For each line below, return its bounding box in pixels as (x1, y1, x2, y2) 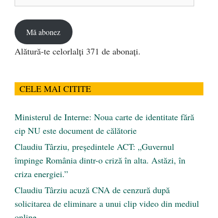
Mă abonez (26, 26, 61, 37)
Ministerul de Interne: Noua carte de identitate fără (15, 111, 194, 123)
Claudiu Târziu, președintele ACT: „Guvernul (15, 141, 174, 153)
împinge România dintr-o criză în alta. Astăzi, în (15, 154, 185, 166)
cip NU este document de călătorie (15, 125, 137, 137)
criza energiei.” (15, 168, 68, 180)
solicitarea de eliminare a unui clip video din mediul (15, 198, 199, 210)
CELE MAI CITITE (19, 83, 91, 95)
